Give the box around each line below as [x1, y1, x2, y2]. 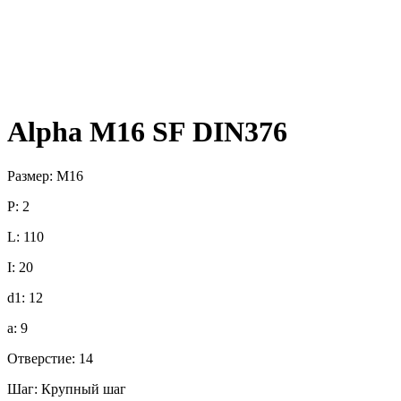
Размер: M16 [7, 167, 83, 183]
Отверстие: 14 [7, 350, 93, 366]
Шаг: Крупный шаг [7, 380, 126, 397]
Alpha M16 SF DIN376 [7, 115, 287, 149]
